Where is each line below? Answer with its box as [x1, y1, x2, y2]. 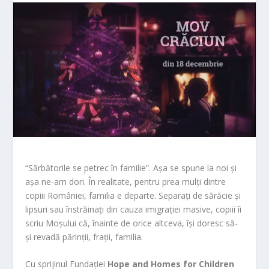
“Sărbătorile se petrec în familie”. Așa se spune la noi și [25, 162, 237, 174]
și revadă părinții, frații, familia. [25, 231, 144, 243]
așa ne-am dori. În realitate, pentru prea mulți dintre [25, 175, 226, 187]
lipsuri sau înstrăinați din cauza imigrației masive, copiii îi [25, 203, 242, 215]
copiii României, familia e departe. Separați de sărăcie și [25, 189, 241, 201]
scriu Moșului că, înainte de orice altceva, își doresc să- [25, 217, 238, 229]
